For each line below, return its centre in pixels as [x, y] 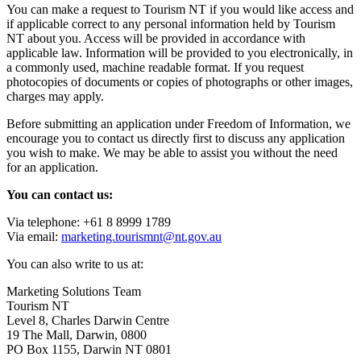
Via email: [34, 236]
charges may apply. [55, 96]
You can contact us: [60, 194]
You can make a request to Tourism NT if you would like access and [180, 9]
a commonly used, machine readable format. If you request [155, 67]
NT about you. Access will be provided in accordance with [156, 38]
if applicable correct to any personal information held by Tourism [171, 23]
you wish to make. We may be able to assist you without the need [172, 152]
